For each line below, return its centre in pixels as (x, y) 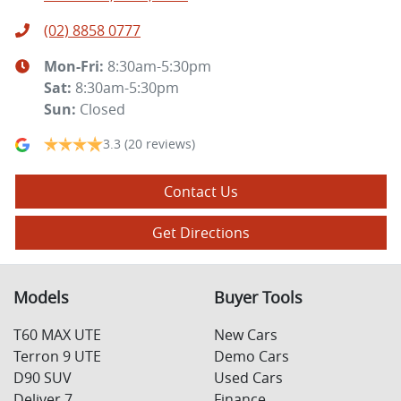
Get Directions (201, 233)
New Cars (246, 335)
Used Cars (248, 378)
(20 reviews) (160, 144)
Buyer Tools (258, 298)
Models (41, 298)
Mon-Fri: (76, 67)
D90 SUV (43, 378)
